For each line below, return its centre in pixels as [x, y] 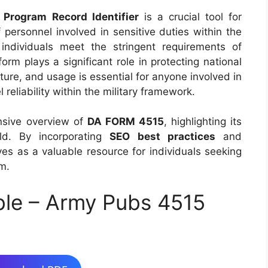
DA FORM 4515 [125, 121]
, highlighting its [203, 121]
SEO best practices [162, 136]
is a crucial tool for [190, 16]
